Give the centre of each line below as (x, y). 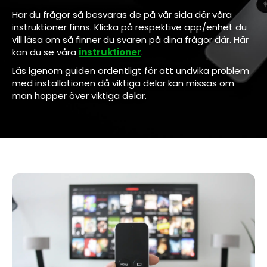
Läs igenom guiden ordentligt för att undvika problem (131, 70)
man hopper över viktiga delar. (79, 95)
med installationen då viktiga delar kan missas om (123, 83)
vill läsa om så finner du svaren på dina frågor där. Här (130, 39)
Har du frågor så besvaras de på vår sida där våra (122, 14)
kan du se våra (45, 52)
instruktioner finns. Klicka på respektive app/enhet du (129, 27)
